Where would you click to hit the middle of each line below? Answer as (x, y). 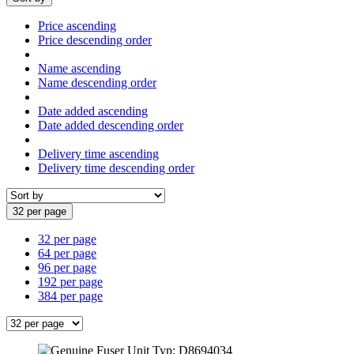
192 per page (70, 281)
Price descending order (95, 40)
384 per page (70, 296)
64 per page (67, 253)
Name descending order (97, 82)
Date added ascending (93, 111)
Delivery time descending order (116, 168)
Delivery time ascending (98, 153)
